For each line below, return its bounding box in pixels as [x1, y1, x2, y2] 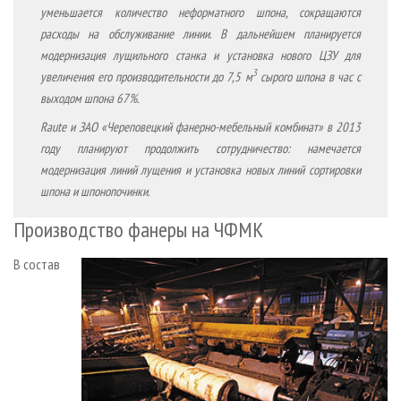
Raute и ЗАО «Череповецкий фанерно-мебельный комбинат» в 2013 [40, 117, 361, 135]
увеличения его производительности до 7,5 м [40, 67, 252, 85]
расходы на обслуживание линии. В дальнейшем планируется [40, 24, 361, 42]
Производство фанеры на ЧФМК [13, 215, 263, 243]
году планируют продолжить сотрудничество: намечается [40, 139, 361, 157]
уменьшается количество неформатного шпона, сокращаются [40, 3, 361, 21]
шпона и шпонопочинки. [40, 182, 150, 200]
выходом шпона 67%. [40, 89, 140, 107]
